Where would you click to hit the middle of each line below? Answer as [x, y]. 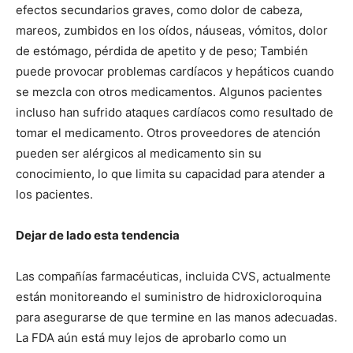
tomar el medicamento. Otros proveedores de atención [168, 132]
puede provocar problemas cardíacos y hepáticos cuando [175, 71]
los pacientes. [54, 194]
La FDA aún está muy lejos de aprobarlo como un [151, 337]
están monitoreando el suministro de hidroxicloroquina [169, 296]
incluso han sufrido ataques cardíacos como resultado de [175, 112]
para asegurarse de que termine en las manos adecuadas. [176, 317]
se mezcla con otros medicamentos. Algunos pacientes [169, 91]
